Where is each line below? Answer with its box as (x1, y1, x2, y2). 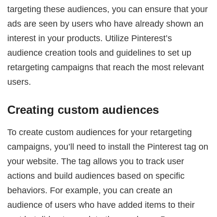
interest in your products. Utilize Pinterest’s (7, 33, 172, 44)
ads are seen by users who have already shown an (7, 18, 204, 29)
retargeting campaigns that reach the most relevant (7, 62, 204, 73)
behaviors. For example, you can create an (7, 185, 173, 195)
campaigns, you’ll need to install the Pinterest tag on (7, 141, 209, 152)
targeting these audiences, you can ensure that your (7, 4, 208, 15)
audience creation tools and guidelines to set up (7, 47, 192, 58)
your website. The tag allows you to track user (7, 155, 185, 166)
